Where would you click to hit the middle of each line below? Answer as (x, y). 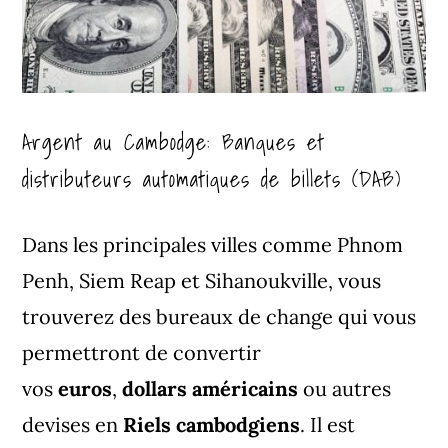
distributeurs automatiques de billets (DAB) (212, 178)
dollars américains (210, 388)
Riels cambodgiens (212, 424)
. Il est (328, 424)
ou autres (347, 388)
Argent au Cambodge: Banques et (174, 141)
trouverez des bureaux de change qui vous (219, 316)
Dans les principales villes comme (177, 244)
